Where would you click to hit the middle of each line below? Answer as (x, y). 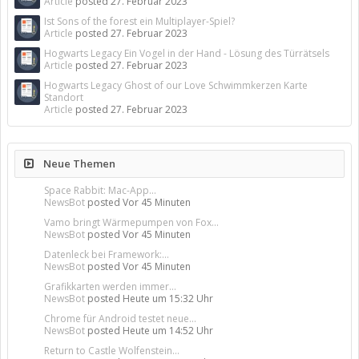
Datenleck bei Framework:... (107, 254)
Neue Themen (78, 163)
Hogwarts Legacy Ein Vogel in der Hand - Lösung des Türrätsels (187, 53)
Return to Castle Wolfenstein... (112, 351)
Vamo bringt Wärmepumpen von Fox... (131, 222)
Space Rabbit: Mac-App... (100, 190)
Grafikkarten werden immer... (110, 286)
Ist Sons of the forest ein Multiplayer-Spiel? (139, 21)
